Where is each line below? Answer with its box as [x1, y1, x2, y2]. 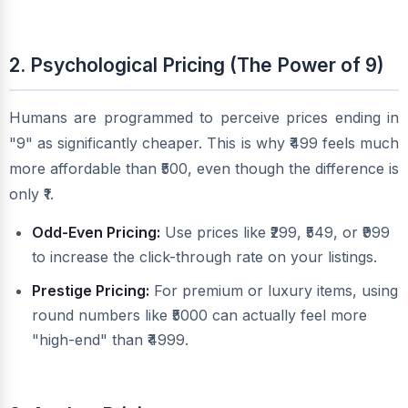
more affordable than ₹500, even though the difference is [9, 159, 399, 178]
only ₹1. [9, 185, 54, 204]
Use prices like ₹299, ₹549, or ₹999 [160, 223, 390, 242]
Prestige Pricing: [32, 281, 149, 301]
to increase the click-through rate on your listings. [32, 248, 377, 267]
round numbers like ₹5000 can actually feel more [32, 306, 367, 325]
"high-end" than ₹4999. [32, 331, 189, 350]
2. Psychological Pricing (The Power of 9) [9, 54, 384, 77]
